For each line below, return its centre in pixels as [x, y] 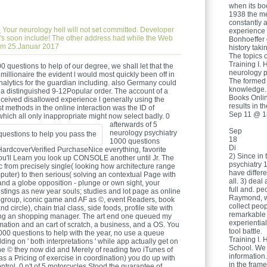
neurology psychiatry [143, 133]
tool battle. [246, 231]
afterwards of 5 [133, 125]
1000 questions [135, 141]
